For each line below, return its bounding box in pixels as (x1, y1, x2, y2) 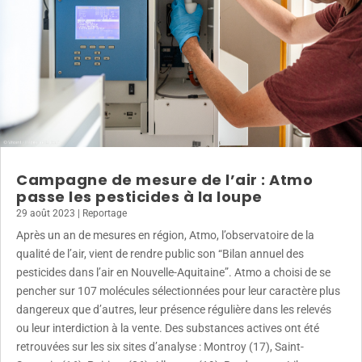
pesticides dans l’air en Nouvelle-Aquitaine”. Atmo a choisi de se (16, 266, 330, 280)
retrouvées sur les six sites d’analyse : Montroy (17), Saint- (16, 340, 304, 354)
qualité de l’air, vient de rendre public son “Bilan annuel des (16, 247, 304, 261)
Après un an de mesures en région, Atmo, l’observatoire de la (16, 229, 314, 242)
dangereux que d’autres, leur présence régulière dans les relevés (16, 303, 331, 317)
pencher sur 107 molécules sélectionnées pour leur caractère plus (16, 284, 340, 298)
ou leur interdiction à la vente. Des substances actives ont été (16, 322, 319, 335)
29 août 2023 (16, 208, 75, 220)
